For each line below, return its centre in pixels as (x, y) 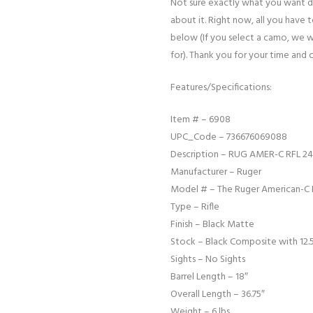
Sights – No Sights (208, 260)
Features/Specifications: (221, 88)
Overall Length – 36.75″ (218, 295)
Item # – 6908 (201, 120)
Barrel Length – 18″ (209, 277)
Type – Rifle (195, 208)
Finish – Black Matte (212, 225)
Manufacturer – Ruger (216, 173)
